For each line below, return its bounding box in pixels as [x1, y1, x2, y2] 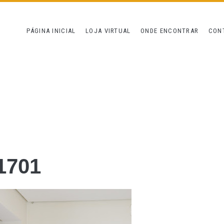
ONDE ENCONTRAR [140, 27, 199, 34]
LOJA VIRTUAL [85, 27, 131, 34]
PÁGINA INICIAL [26, 27, 76, 34]
